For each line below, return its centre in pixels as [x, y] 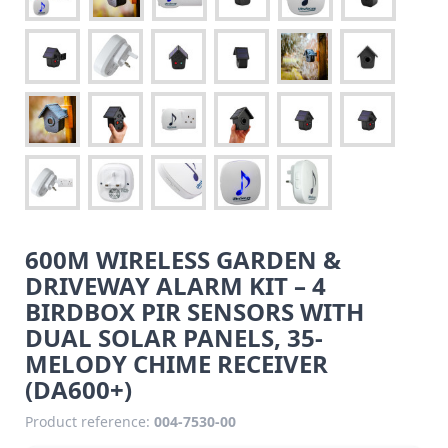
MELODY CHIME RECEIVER [176, 363]
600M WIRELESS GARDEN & [183, 259]
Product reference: [87, 421]
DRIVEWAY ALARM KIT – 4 [175, 285]
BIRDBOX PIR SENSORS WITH [194, 311]
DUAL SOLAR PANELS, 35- [174, 337]
